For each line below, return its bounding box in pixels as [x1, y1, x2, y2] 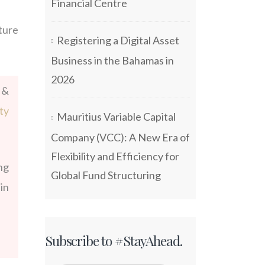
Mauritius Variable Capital [57, 110, 176, 124]
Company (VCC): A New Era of [51, 130, 190, 144]
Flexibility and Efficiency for [51, 149, 179, 163]
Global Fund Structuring [51, 168, 161, 182]
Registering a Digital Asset [57, 33, 179, 47]
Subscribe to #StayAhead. [45, 231, 182, 250]
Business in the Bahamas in [51, 54, 174, 67]
